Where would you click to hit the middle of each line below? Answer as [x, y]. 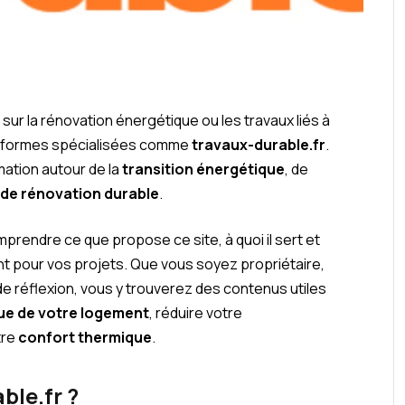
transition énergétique [204, 169]
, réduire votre [196, 313]
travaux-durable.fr [259, 144]
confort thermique [85, 338]
